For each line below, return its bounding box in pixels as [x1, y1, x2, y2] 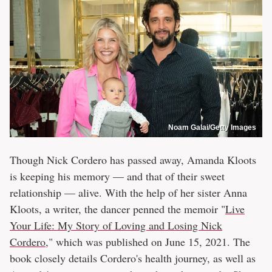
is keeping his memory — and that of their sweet [10, 168, 225, 183]
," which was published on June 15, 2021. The [46, 234, 250, 249]
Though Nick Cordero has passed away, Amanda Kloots [10, 152, 256, 167]
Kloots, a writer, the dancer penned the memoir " [10, 201, 225, 216]
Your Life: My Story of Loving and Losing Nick [10, 217, 222, 233]
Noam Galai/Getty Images [168, 123, 256, 132]
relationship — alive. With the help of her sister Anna [10, 185, 247, 200]
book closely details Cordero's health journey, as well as [10, 250, 256, 265]
